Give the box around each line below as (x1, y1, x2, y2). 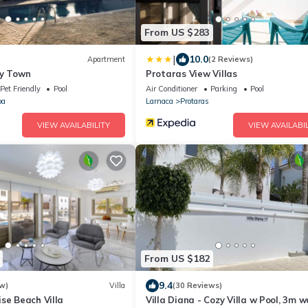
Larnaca (146, 96, 173, 106)
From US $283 (144, 26, 210, 39)
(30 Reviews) (173, 280, 222, 291)
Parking (210, 83, 237, 93)
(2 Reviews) (208, 54, 253, 65)
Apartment (87, 54, 125, 65)
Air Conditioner (146, 83, 197, 93)
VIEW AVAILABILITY (37, 120, 110, 130)
